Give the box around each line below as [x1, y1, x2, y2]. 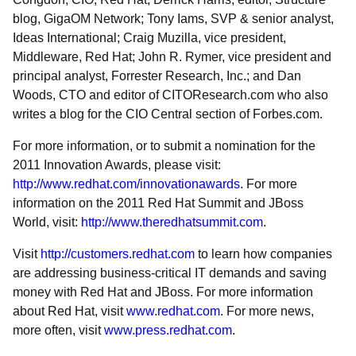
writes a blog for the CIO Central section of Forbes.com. [13, 107, 323, 121]
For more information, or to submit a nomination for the [13, 139, 315, 153]
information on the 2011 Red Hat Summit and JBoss [13, 196, 304, 210]
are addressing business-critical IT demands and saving [13, 266, 327, 280]
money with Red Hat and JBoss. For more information [13, 285, 313, 299]
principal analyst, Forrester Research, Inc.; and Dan [13, 69, 301, 83]
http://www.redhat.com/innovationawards [13, 177, 240, 191]
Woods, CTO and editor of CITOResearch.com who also [13, 88, 328, 102]
